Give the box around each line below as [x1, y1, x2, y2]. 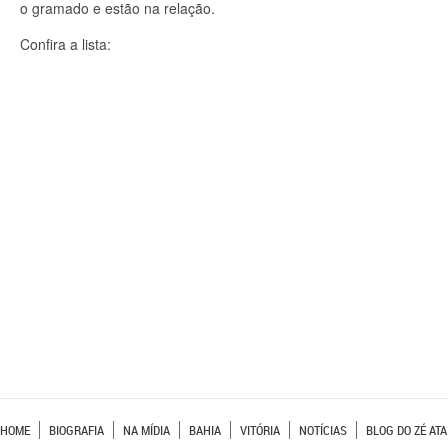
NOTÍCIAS [299, 421, 347, 439]
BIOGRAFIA [49, 421, 104, 439]
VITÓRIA [240, 421, 280, 439]
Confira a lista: [20, 34, 111, 54]
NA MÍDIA [123, 421, 170, 439]
